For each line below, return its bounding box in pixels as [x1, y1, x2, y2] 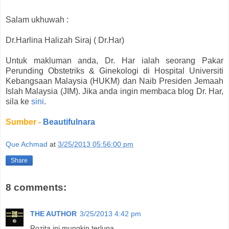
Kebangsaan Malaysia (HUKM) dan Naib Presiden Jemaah [6, 77, 223, 86]
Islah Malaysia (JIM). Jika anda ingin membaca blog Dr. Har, [6, 87, 223, 96]
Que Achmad [6, 140, 48, 148]
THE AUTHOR [30, 209, 77, 218]
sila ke [6, 97, 31, 106]
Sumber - [6, 118, 43, 127]
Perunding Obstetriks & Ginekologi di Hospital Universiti [6, 66, 223, 76]
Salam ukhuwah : [6, 15, 68, 25]
